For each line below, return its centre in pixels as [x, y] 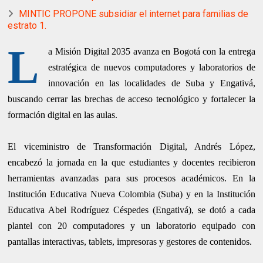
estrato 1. [27, 26]
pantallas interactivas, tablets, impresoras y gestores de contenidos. [130, 242]
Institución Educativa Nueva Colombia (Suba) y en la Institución [131, 194]
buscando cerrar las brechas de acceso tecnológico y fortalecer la [131, 99]
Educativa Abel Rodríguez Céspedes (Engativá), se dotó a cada [131, 210]
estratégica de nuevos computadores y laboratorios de [152, 68]
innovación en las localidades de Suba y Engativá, [152, 83]
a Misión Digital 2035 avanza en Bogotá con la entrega [152, 52]
